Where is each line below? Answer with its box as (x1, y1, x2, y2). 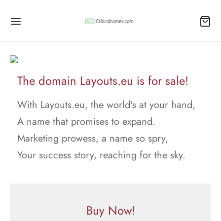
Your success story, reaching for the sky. (17, 148, 185, 162)
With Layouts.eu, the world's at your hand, (17, 98, 195, 112)
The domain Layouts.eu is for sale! (17, 72, 188, 89)
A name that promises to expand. (17, 114, 155, 129)
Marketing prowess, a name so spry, (17, 131, 168, 146)
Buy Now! (86, 202, 135, 219)
